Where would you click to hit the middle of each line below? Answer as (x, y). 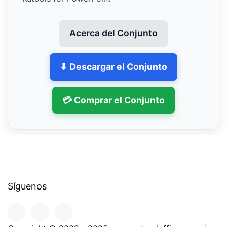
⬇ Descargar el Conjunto (113, 66)
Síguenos (27, 186)
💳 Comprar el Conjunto (113, 100)
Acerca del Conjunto (113, 33)
